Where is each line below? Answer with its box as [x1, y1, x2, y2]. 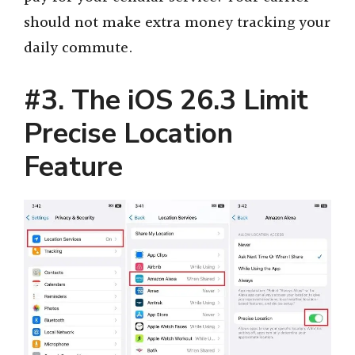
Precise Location [24, 114, 233, 152]
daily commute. [24, 36, 133, 61]
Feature [24, 147, 123, 185]
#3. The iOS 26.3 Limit [24, 81, 308, 119]
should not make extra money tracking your [24, 11, 330, 36]
